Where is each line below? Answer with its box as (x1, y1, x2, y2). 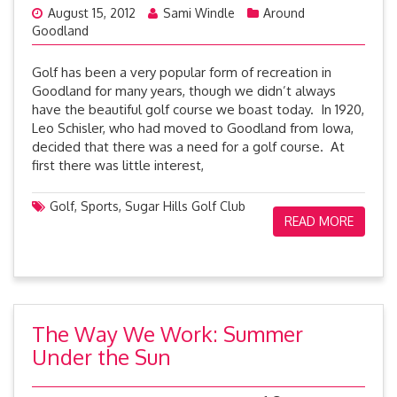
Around (263, 5, 305, 20)
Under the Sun (32, 343, 171, 370)
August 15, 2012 (48, 5, 136, 20)
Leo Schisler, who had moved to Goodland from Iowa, (32, 120, 354, 136)
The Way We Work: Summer (32, 320, 303, 347)
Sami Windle (163, 5, 235, 20)
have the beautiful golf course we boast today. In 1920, (32, 101, 364, 118)
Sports (81, 198, 119, 214)
